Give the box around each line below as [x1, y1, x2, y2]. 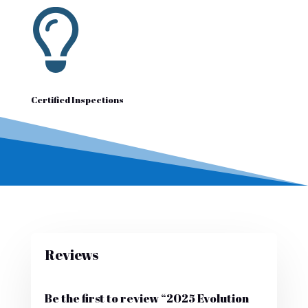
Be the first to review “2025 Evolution [44, 290, 249, 307]
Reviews [44, 245, 98, 265]
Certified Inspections [30, 93, 124, 107]
